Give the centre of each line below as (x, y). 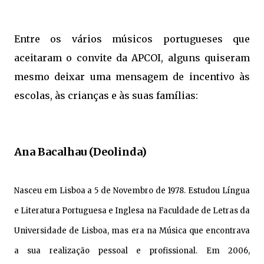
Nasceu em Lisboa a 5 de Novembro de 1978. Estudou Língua (132, 190)
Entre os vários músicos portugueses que (132, 39)
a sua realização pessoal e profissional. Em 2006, (132, 250)
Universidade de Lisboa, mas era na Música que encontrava (132, 230)
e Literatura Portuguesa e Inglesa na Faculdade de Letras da (132, 210)
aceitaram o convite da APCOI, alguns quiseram (132, 57)
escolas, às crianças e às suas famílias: (106, 95)
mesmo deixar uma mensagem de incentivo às (132, 76)
